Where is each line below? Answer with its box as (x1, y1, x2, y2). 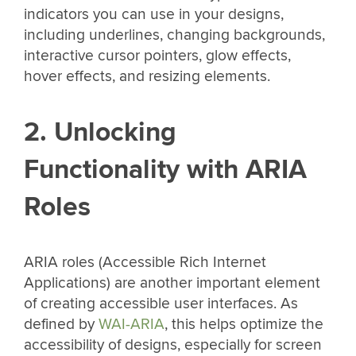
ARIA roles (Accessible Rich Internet (24, 253, 266, 273)
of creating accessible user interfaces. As (24, 294, 298, 314)
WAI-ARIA (99, 315, 164, 335)
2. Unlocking (24, 115, 176, 149)
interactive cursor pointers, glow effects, (24, 46, 291, 66)
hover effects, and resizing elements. (24, 67, 270, 87)
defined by (24, 315, 99, 335)
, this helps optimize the (164, 315, 323, 335)
